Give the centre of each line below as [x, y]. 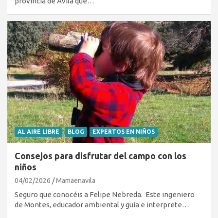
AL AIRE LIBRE [38, 131]
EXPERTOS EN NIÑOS [124, 131]
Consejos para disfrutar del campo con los [100, 155]
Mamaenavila [76, 180]
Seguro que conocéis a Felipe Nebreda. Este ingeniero [105, 194]
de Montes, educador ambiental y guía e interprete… [102, 204]
